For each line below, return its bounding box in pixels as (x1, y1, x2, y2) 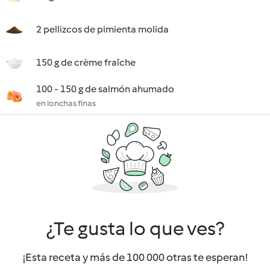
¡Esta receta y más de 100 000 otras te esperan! (22, 251, 248, 264)
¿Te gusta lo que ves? (46, 217, 224, 240)
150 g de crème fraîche (36, 57, 136, 68)
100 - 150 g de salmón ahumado (36, 83, 174, 95)
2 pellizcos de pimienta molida (36, 24, 169, 35)
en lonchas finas (36, 98, 96, 108)
